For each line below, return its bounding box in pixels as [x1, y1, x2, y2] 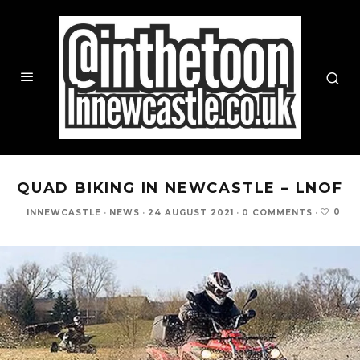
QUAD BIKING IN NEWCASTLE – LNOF [17, 179, 343, 198]
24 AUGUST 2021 [147, 207, 234, 219]
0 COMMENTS [241, 207, 313, 219]
